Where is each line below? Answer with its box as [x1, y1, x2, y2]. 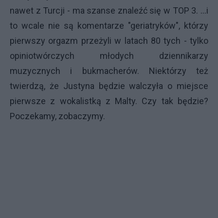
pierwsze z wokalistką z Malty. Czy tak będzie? [10, 95, 208, 106]
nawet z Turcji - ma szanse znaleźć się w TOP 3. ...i [10, 5, 208, 16]
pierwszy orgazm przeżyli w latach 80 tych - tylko [10, 35, 208, 46]
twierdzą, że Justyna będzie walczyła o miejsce [10, 80, 208, 91]
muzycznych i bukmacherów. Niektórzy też [10, 65, 208, 76]
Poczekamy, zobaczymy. [10, 110, 107, 121]
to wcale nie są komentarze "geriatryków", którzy [10, 20, 208, 31]
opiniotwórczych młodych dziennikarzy [10, 50, 208, 61]
